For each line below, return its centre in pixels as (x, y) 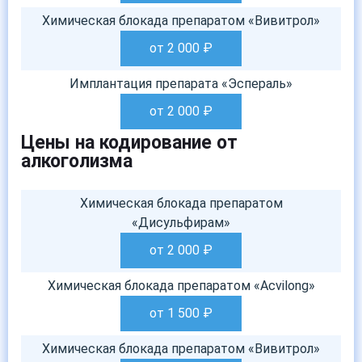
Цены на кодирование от (129, 143)
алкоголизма (77, 161)
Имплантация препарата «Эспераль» (181, 84)
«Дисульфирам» (181, 223)
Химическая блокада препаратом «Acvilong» (181, 286)
